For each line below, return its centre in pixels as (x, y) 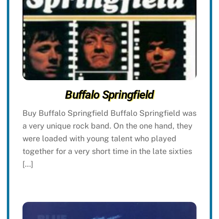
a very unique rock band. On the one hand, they (107, 126)
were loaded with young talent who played (99, 138)
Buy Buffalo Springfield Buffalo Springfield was (109, 113)
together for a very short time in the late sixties (107, 151)
